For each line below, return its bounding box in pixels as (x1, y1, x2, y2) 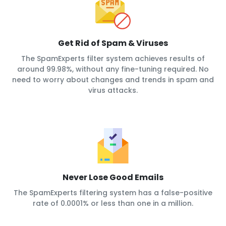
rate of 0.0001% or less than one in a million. (33, 198, 193, 209)
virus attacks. (88, 85, 138, 96)
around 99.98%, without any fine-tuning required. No (17, 64, 209, 75)
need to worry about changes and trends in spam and (12, 75, 214, 85)
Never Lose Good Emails (63, 172, 163, 184)
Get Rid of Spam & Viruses (58, 37, 168, 49)
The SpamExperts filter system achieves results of (21, 53, 205, 64)
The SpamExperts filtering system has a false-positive (14, 188, 212, 198)
